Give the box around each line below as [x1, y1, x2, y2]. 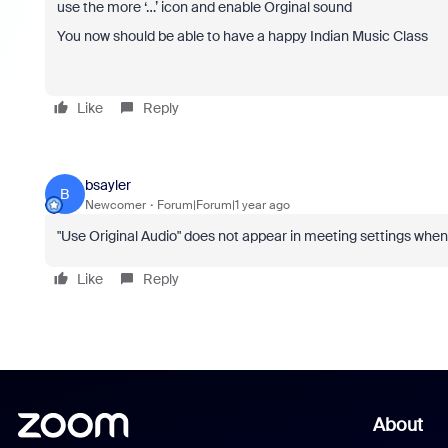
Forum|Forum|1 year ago [156, 196, 290, 213]
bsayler [84, 175, 131, 194]
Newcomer [84, 196, 146, 213]
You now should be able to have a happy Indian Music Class [56, 27, 428, 45]
